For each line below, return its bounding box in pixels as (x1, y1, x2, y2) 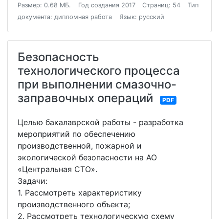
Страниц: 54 (142, 1, 181, 9)
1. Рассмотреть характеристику (18, 188, 142, 197)
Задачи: (18, 176, 47, 186)
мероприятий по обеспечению (18, 129, 135, 139)
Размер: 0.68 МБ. (18, 1, 71, 9)
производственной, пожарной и (18, 141, 142, 151)
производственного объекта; (18, 199, 130, 209)
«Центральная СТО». (18, 164, 97, 174)
